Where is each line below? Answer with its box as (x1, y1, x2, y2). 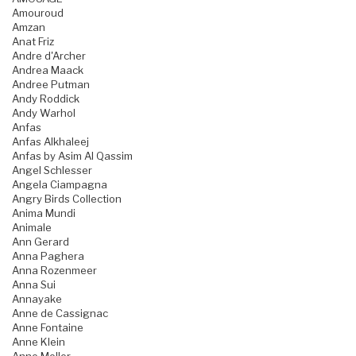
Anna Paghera (12, 250, 84, 263)
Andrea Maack (12, 64, 83, 77)
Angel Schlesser (12, 164, 92, 177)
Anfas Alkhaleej (12, 135, 89, 149)
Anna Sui (12, 278, 56, 292)
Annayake (12, 292, 62, 306)
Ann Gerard (12, 235, 69, 249)
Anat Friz (12, 35, 54, 48)
